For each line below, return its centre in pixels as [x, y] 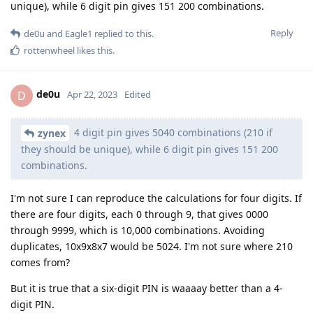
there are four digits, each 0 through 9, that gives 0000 [139, 214]
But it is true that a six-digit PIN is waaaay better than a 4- [147, 289]
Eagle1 [79, 33]
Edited [138, 95]
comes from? [40, 263]
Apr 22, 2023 [92, 95]
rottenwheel [49, 50]
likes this [94, 50]
